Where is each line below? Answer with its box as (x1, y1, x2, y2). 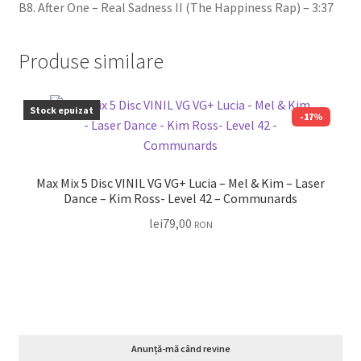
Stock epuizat (29, 103, 93, 116)
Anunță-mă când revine (131, 342, 230, 355)
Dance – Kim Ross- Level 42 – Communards (109, 190, 297, 207)
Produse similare (18, 48, 164, 74)
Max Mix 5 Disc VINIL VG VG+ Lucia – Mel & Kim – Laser (36, 175, 90, 192)
